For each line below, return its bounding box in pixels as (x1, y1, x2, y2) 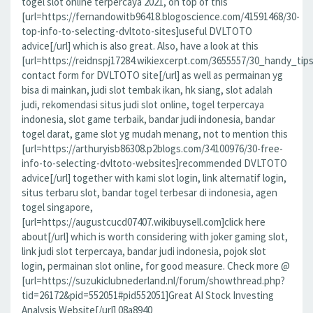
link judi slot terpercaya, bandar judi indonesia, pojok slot (22, 245, 266, 258)
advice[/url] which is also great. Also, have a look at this (22, 39, 259, 52)
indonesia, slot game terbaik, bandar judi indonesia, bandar (22, 112, 275, 126)
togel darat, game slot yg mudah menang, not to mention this (22, 127, 288, 140)
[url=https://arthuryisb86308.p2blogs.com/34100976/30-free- (22, 142, 283, 155)
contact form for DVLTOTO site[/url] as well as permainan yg (22, 68, 283, 82)
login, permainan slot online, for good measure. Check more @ (22, 259, 290, 272)
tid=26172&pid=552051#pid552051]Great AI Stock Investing (22, 289, 274, 302)
